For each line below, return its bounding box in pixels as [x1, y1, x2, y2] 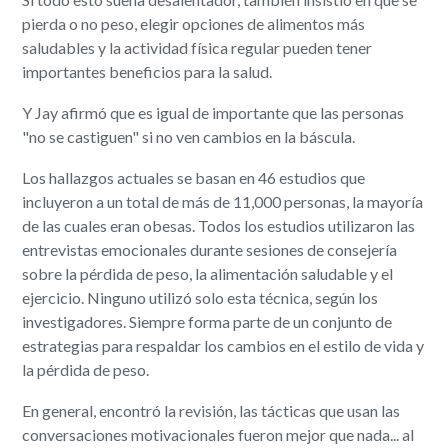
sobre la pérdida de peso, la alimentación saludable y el [22, 264, 394, 284]
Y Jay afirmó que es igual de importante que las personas [22, 103, 405, 123]
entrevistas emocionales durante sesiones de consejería [22, 240, 398, 260]
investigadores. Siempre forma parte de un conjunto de [22, 312, 393, 332]
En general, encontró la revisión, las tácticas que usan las [22, 401, 401, 421]
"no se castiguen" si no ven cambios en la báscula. [22, 127, 356, 147]
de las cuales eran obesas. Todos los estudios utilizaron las [22, 216, 416, 236]
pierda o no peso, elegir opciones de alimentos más [22, 14, 366, 34]
